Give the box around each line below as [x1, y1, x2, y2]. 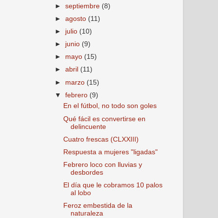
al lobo [70, 189, 91, 197]
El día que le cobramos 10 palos [63, 182, 163, 189]
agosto [65, 15, 89, 22]
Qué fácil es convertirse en [63, 115, 145, 123]
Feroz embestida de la [63, 202, 132, 210]
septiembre [65, 2, 102, 10]
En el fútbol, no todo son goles [63, 102, 157, 110]
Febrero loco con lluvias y [63, 161, 142, 168]
